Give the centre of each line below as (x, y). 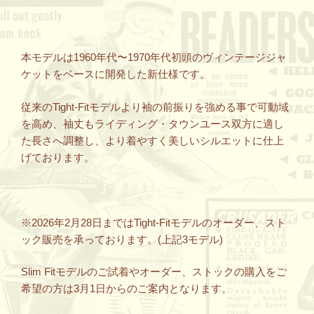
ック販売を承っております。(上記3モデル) (122, 239)
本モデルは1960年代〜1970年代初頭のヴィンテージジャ (154, 57)
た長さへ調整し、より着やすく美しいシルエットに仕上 (152, 140)
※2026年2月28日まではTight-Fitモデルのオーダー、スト (153, 222)
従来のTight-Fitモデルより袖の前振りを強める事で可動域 (155, 107)
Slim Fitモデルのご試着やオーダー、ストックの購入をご (154, 272)
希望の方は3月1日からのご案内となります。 (127, 288)
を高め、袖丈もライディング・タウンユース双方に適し (152, 123)
